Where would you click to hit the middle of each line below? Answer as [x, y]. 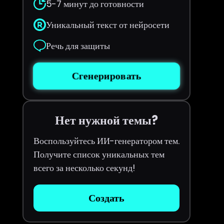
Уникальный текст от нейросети [107, 25]
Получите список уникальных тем [99, 154]
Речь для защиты [78, 46]
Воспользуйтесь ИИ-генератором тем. [106, 141]
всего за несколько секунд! [84, 168]
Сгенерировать [106, 76]
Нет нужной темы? [106, 120]
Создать [106, 198]
